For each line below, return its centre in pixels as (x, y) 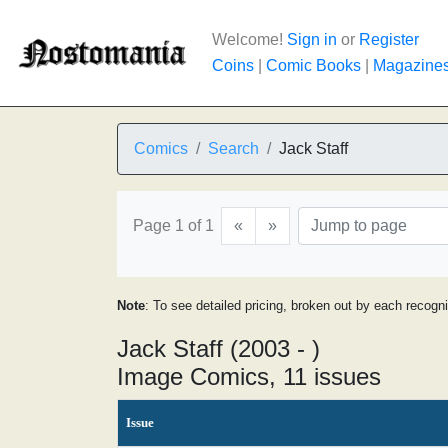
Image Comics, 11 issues (249, 376)
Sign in (312, 39)
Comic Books (313, 65)
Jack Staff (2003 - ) (218, 348)
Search (233, 148)
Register (389, 39)
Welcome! (249, 39)
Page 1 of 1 (173, 225)
